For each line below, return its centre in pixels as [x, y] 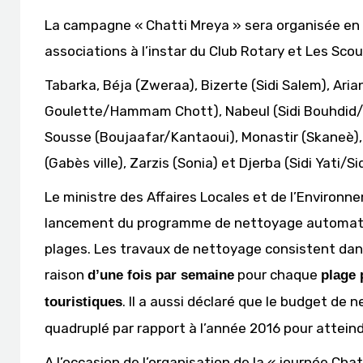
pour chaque [278, 275]
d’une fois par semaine [161, 275]
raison [66, 275]
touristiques [83, 302]
